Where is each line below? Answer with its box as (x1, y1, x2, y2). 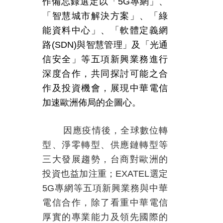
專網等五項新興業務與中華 (54, 183, 168, 193)
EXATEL (115, 169, 150, 179)
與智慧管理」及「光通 (76, 40, 168, 50)
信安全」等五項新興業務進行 (42, 54, 168, 64)
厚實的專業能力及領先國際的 (42, 212, 168, 222)
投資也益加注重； (42, 169, 116, 179)
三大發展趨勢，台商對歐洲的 (42, 154, 168, 164)
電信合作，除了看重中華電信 (42, 198, 168, 208)
